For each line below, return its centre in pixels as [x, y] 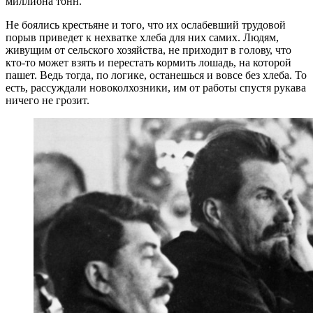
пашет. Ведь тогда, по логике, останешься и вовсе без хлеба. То [156, 75]
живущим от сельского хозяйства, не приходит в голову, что [148, 50]
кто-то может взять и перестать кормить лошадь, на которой [148, 63]
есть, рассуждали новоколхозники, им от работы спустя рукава [156, 88]
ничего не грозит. [48, 101]
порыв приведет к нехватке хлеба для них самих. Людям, [142, 38]
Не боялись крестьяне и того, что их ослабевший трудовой [146, 25]
